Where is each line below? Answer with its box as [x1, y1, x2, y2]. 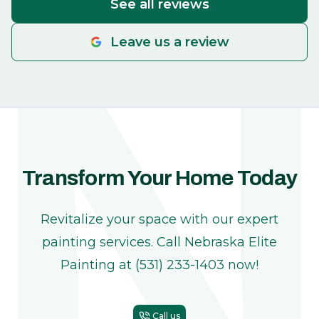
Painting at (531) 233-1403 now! [61, 257, 258, 273]
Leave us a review [110, 34, 229, 50]
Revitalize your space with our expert [41, 211, 278, 227]
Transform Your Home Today [21, 167, 298, 189]
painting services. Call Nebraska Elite [42, 234, 277, 250]
